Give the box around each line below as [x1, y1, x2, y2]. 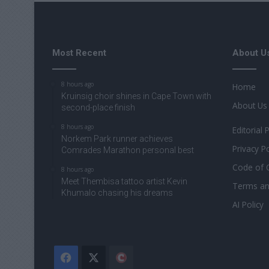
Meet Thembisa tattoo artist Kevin [61, 176, 187, 186]
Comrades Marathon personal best [61, 145, 194, 155]
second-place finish [61, 102, 135, 112]
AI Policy [232, 198, 264, 210]
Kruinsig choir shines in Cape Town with [61, 91, 211, 101]
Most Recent [52, 47, 106, 58]
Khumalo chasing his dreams [61, 187, 173, 198]
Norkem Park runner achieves [61, 133, 173, 144]
